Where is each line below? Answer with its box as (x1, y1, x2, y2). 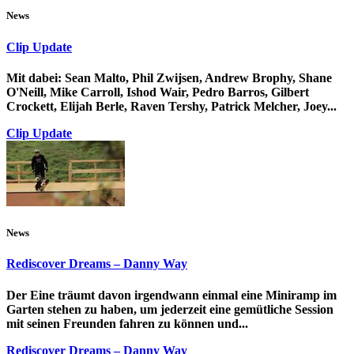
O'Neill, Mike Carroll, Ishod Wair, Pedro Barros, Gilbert (6, 85, 309, 99)
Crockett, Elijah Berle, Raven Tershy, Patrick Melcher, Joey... (6, 99, 337, 113)
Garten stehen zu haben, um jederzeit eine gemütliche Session (6, 302, 333, 316)
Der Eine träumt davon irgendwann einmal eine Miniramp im (6, 288, 337, 302)
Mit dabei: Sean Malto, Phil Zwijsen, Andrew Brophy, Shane (6, 70, 332, 85)
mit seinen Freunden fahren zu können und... (6, 316, 248, 330)
